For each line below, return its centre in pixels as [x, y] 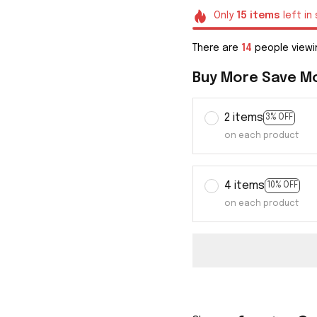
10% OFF [282, 186]
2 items [244, 117]
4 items [244, 185]
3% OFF [279, 118]
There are [217, 48]
